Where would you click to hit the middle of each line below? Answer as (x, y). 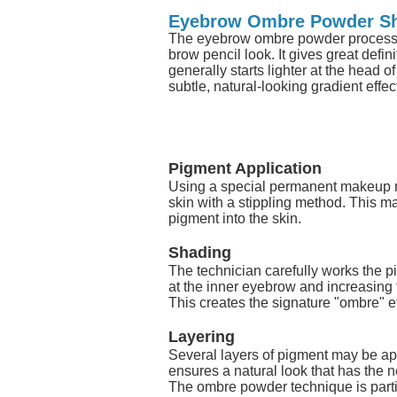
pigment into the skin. (235, 218)
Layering (202, 336)
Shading (200, 252)
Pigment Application (245, 168)
